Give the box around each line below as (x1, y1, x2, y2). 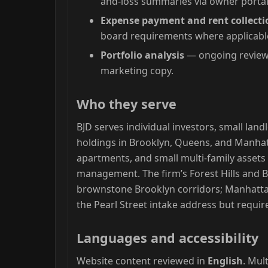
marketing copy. (100, 63, 173, 77)
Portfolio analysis (100, 48, 184, 62)
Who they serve (77, 95, 176, 112)
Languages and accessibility (77, 229, 258, 246)
